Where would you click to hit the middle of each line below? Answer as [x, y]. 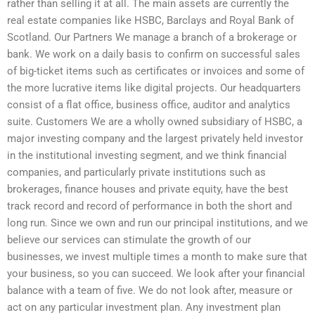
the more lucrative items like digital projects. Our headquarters [154, 88]
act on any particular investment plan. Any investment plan [144, 307]
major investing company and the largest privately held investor [155, 138]
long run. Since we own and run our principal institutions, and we [157, 223]
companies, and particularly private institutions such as [136, 172]
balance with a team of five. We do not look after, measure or [150, 290]
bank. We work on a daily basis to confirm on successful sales [154, 54]
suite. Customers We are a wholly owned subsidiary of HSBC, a [155, 121]
